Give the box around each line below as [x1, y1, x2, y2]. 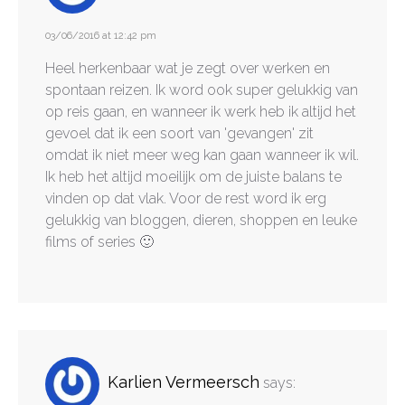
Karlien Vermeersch [108, 372, 259, 392]
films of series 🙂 [45, 232, 154, 250]
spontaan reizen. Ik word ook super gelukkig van [45, 80, 358, 99]
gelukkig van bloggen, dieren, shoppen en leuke [45, 211, 357, 229]
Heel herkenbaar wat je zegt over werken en [45, 59, 330, 77]
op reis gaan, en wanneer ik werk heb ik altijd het [45, 102, 356, 120]
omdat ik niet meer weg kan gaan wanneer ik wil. [45, 146, 359, 164]
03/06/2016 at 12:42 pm [45, 29, 156, 42]
